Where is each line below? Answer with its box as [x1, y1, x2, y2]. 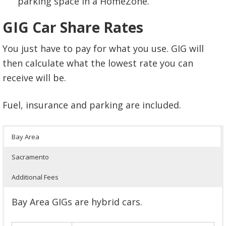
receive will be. [3, 71, 66, 84]
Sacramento [12, 152, 49, 161]
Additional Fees [12, 172, 59, 182]
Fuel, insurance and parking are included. [3, 98, 181, 111]
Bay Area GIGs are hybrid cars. [12, 195, 142, 208]
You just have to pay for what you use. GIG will [3, 42, 204, 54]
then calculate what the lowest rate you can [3, 56, 193, 69]
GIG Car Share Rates [3, 17, 143, 37]
